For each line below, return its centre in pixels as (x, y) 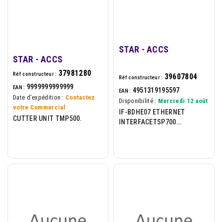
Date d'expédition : (38, 97)
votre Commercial (39, 107)
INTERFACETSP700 (148, 122)
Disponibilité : (138, 101)
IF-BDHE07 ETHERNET (152, 112)
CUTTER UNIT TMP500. (48, 118)
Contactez (80, 97)
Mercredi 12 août (183, 101)
